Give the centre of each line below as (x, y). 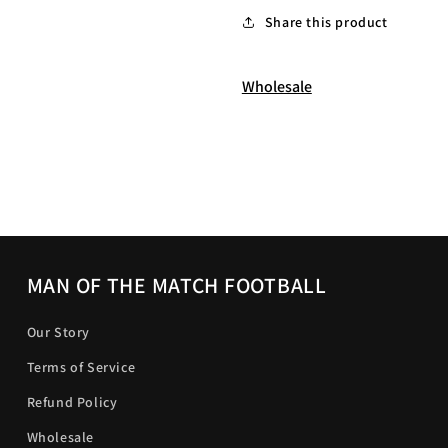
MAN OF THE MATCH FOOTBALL (176, 285)
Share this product (326, 21)
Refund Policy (72, 402)
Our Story (58, 332)
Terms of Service (81, 367)
